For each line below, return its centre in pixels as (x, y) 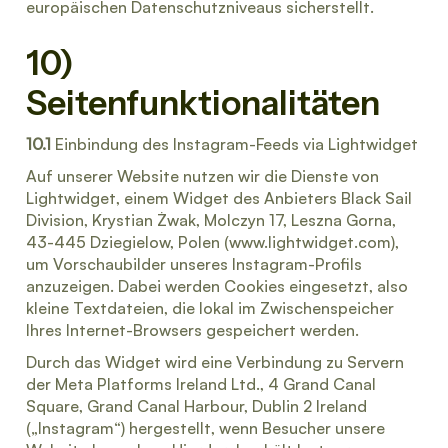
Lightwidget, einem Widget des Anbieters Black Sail (219, 198)
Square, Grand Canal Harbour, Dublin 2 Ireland (196, 406)
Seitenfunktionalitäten (203, 102)
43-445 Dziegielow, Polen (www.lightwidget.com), (212, 242)
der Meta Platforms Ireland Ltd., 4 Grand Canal (201, 384)
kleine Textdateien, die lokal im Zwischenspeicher (210, 308)
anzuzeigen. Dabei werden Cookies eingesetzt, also (217, 286)
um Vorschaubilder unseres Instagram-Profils (194, 264)
